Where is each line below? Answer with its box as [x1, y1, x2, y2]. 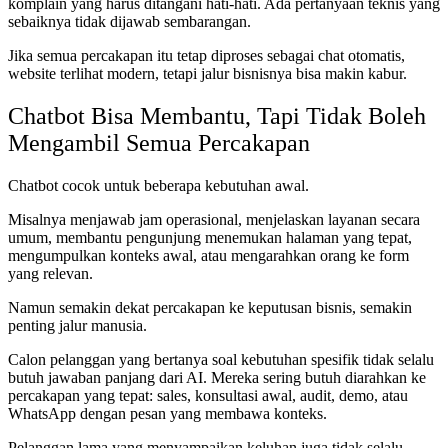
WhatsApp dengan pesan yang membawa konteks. [8, 404, 327, 422]
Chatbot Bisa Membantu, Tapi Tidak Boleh [8, 102, 426, 129]
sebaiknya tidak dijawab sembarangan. [8, 12, 251, 30]
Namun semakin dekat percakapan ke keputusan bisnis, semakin [8, 298, 412, 316]
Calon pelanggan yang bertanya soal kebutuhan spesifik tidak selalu [8, 350, 434, 368]
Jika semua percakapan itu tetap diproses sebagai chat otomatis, [8, 46, 405, 64]
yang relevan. [8, 264, 93, 282]
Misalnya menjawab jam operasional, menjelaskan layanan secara [8, 210, 420, 228]
